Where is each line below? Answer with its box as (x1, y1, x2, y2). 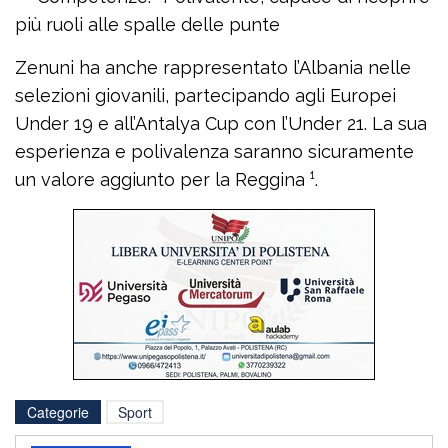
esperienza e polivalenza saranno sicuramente (15, 141, 414, 163)
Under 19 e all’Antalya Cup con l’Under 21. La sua (15, 113, 427, 135)
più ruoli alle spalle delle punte (15, 14, 280, 36)
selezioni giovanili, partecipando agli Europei (15, 85, 396, 107)
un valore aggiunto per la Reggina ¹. (15, 169, 318, 191)
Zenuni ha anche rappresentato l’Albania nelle (15, 57, 411, 79)
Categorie (27, 402, 89, 423)
